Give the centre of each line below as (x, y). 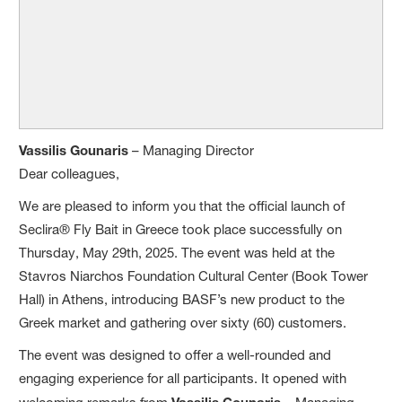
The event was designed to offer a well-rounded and (175, 354)
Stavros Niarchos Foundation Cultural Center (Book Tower (194, 275)
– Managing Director (192, 150)
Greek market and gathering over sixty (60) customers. (183, 322)
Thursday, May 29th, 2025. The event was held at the (177, 252)
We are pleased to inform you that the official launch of (182, 205)
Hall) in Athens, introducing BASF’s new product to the (182, 299)
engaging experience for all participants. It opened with (183, 378)
